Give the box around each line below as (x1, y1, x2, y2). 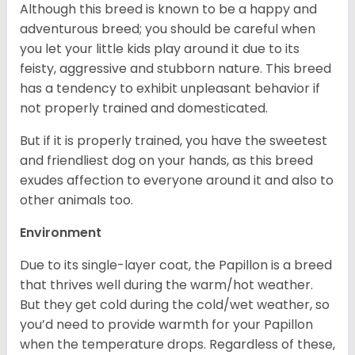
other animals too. (20, 191, 133, 210)
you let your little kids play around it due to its (20, 40, 300, 59)
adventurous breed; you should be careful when (20, 20, 315, 39)
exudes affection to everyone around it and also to (20, 171, 334, 190)
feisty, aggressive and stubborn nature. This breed (20, 59, 331, 78)
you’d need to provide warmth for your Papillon (20, 315, 313, 334)
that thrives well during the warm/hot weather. (20, 276, 313, 295)
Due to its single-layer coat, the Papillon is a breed (20, 256, 332, 275)
